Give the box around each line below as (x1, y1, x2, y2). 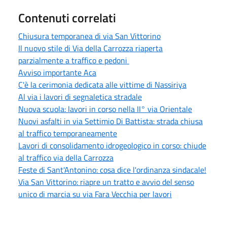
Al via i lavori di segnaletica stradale (18, 90, 142, 103)
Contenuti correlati (18, 8, 116, 27)
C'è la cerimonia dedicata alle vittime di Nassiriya (18, 78, 186, 91)
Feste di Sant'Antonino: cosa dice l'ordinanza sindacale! (18, 163, 206, 176)
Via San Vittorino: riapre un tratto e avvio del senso (18, 175, 194, 188)
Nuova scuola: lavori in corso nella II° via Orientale (18, 102, 192, 115)
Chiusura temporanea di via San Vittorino (18, 29, 161, 42)
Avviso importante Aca (18, 66, 96, 79)
